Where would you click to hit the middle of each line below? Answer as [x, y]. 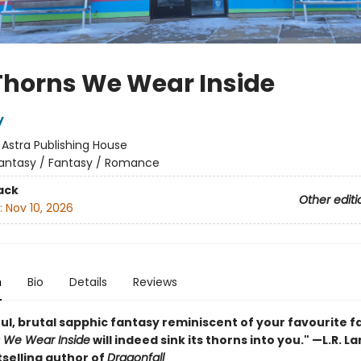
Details [88, 282]
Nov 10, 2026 [39, 208]
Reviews [155, 282]
